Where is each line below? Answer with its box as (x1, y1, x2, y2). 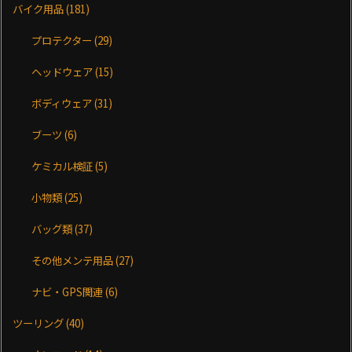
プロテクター (31, 31, 95, 48)
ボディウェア (31, 94, 95, 111)
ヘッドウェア (31, 63, 96, 79)
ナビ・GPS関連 (31, 283, 106, 299)
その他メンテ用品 (31, 251, 116, 268)
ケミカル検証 (31, 157, 96, 174)
